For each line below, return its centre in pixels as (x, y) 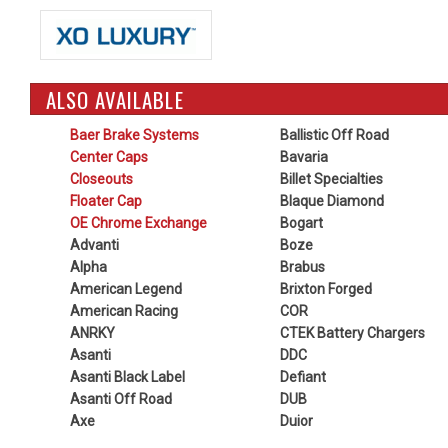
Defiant (302, 377)
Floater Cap (106, 201)
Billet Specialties (331, 179)
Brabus (302, 267)
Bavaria (303, 157)
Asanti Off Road (121, 399)
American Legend (126, 289)
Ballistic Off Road (334, 135)
